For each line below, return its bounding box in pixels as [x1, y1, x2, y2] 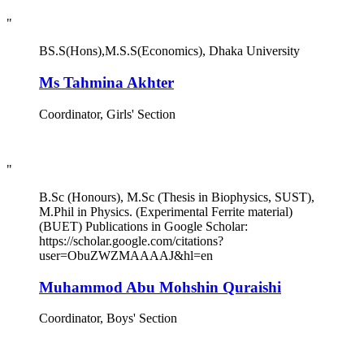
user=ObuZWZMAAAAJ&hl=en [39, 248, 213, 262]
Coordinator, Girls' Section [39, 106, 175, 121]
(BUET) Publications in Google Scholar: [39, 219, 248, 233]
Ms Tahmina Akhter [39, 74, 174, 92]
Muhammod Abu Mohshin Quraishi [39, 278, 281, 296]
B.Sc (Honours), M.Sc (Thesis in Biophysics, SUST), [39, 189, 314, 204]
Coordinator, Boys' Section [39, 311, 177, 326]
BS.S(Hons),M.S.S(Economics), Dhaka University [39, 44, 300, 58]
